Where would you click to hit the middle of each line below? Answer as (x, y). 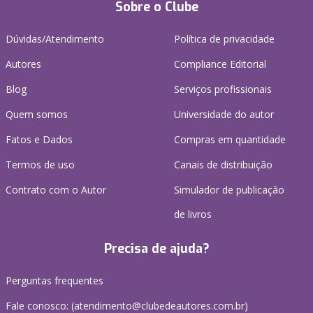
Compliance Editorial (220, 64)
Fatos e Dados (39, 140)
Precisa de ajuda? (156, 249)
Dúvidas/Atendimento (55, 39)
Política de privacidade (224, 39)
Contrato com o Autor (56, 190)
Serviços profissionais (223, 89)
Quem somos (37, 115)
